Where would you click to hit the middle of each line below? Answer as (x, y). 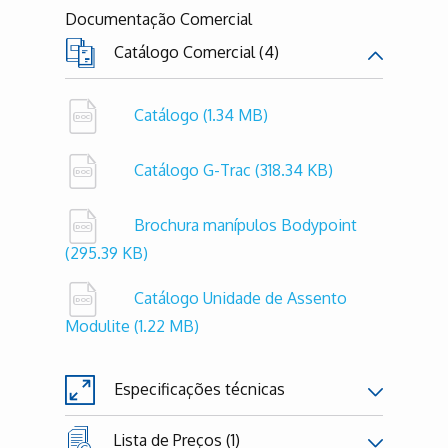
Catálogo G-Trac (194, 169)
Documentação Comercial (158, 18)
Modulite (99, 325)
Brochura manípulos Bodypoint (245, 224)
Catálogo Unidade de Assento (240, 297)
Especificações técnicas (197, 388)
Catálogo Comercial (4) (194, 51)
